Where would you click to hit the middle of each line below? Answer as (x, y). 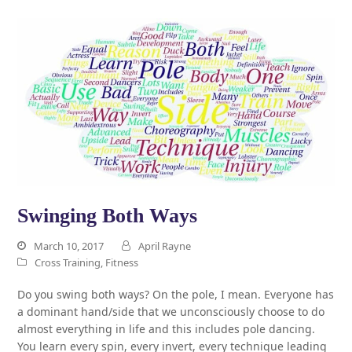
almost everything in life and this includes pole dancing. (167, 329)
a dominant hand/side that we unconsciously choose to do (171, 312)
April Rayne (165, 246)
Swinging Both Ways (108, 216)
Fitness (122, 263)
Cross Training (68, 263)
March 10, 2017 (69, 246)
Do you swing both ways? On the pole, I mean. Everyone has (176, 295)
